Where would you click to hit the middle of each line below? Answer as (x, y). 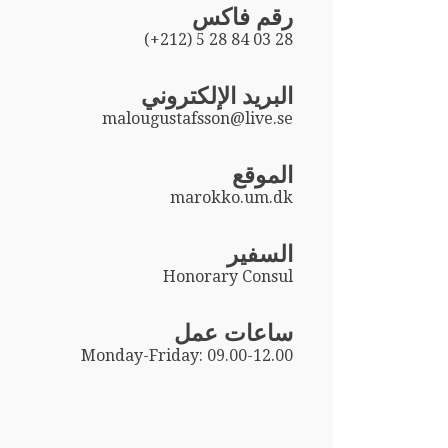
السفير (260, 253)
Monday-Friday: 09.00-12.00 (187, 355)
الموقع (263, 174)
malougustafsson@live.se (198, 118)
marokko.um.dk (232, 197)
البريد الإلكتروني (217, 95)
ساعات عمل (234, 332)
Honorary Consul (228, 276)
